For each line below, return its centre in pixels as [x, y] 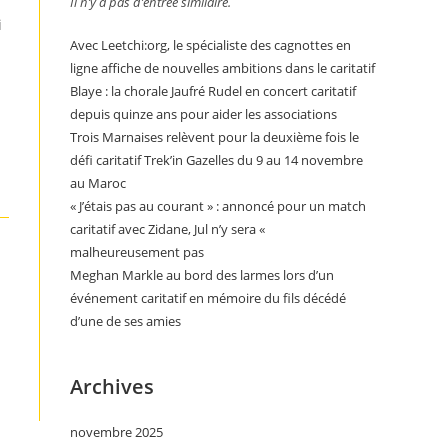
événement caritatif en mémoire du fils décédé [208, 298]
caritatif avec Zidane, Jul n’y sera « [167, 229]
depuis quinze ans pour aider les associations [203, 114]
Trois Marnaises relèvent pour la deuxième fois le [214, 137]
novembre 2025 [116, 432]
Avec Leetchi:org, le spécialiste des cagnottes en [210, 45]
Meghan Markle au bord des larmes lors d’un [202, 275]
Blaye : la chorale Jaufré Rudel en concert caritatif [213, 91]
